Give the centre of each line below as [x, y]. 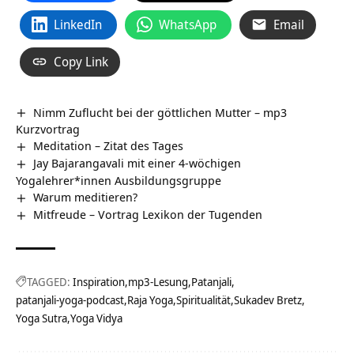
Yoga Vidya [96, 318]
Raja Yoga [150, 300]
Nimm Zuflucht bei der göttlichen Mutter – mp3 [160, 112]
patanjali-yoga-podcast [70, 300]
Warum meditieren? [86, 197]
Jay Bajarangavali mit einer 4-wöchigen [137, 163]
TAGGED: [49, 282]
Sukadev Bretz [268, 300]
